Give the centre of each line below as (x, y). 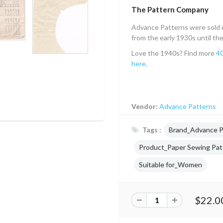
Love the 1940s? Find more (174, 53)
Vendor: (145, 106)
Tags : (152, 130)
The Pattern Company (170, 9)
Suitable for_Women (170, 165)
